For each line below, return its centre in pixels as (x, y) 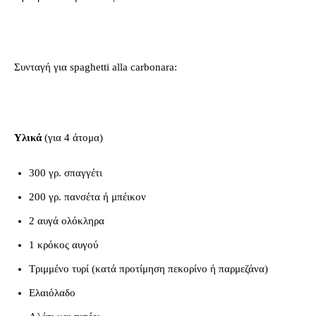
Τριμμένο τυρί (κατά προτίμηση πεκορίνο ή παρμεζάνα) (148, 268)
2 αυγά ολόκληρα (67, 220)
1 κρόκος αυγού (63, 244)
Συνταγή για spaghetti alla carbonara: (96, 67)
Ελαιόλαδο (52, 292)
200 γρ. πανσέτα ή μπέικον (87, 196)
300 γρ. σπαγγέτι (66, 172)
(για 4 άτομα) (74, 137)
